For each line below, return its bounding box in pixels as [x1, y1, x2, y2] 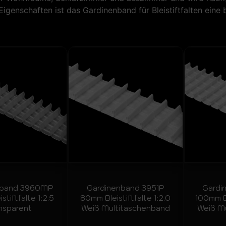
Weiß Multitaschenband [81, 203, 170, 213]
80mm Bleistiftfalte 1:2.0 [80, 193, 171, 203]
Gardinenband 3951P [86, 183, 164, 193]
